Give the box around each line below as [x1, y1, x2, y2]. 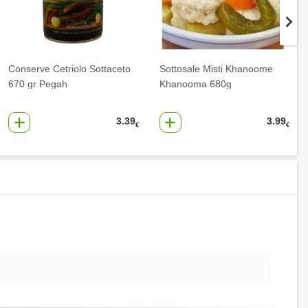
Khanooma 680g [159, 78, 232, 90]
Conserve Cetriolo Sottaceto [8, 63, 131, 75]
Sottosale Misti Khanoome [159, 63, 273, 75]
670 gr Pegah [8, 78, 67, 90]
